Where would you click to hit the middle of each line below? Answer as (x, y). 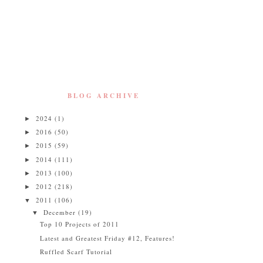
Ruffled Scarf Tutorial (76, 251)
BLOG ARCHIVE (103, 96)
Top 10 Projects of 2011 (80, 224)
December (61, 212)
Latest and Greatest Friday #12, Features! (108, 238)
